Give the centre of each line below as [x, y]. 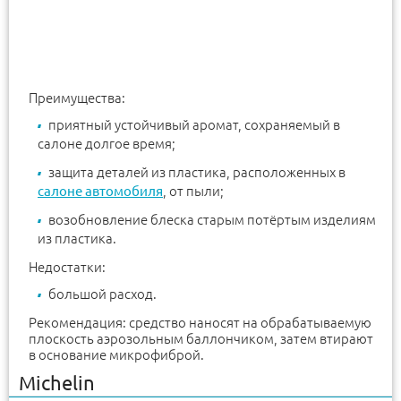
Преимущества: [77, 98]
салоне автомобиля [100, 192]
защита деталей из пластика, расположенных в [197, 173]
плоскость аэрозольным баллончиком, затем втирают [201, 339]
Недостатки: [67, 268]
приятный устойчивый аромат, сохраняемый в [194, 125]
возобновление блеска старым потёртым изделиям [212, 220]
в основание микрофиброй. [116, 355]
